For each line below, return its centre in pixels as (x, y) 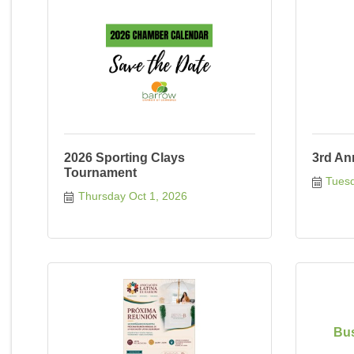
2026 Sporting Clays (124, 158)
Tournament (100, 173)
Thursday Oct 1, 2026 (132, 196)
